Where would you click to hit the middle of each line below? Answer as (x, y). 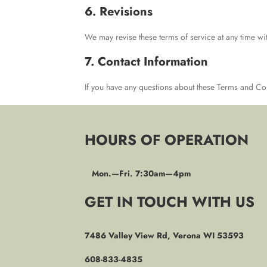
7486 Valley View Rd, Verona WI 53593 (164, 235)
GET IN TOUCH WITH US (170, 201)
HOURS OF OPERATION (167, 139)
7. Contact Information (146, 62)
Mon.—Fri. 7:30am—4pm (138, 173)
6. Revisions (118, 12)
